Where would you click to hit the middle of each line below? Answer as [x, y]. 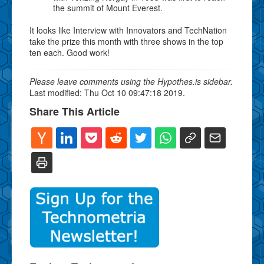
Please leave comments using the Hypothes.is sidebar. [131, 81]
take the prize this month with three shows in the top [126, 41]
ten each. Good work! [70, 52]
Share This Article [75, 111]
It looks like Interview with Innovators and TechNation [128, 30]
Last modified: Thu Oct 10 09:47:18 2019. [107, 92]
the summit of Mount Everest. [108, 7]
